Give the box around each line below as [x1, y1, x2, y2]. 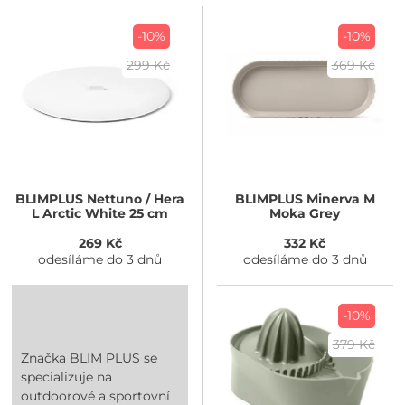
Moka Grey [269, 204, 341, 221]
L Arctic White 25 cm [32, 204, 169, 221]
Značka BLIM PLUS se [21, 349, 158, 366]
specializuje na [21, 368, 113, 385]
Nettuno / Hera [83, 190, 185, 207]
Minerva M [302, 190, 375, 207]
